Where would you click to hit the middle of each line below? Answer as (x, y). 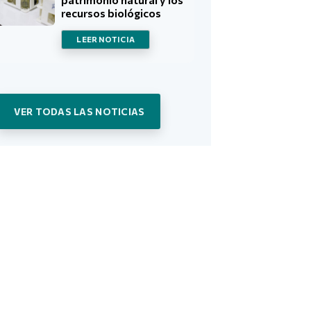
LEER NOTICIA (106, 39)
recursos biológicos (111, 12)
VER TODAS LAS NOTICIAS (79, 111)
